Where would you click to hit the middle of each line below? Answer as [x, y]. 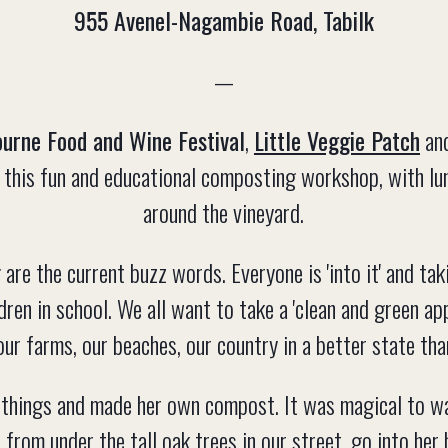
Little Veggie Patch [336, 140]
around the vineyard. [224, 212]
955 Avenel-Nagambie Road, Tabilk [223, 20]
